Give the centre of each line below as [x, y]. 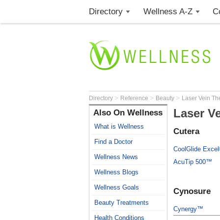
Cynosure [192, 191]
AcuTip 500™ [193, 162]
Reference [135, 98]
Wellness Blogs [116, 172]
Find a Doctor [113, 142]
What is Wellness [119, 126]
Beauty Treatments [122, 203]
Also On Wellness [128, 113]
